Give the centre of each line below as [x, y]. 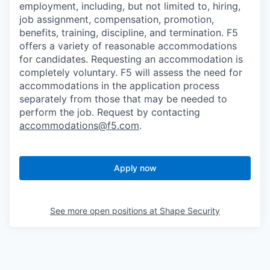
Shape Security [190, 211]
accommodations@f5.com [79, 126]
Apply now [135, 168]
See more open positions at [105, 211]
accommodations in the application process [119, 86]
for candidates [52, 59]
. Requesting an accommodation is [164, 59]
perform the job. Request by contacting [110, 112]
